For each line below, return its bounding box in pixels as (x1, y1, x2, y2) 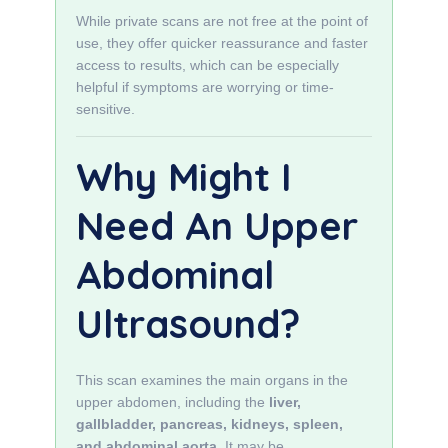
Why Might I (76, 153, 291, 201)
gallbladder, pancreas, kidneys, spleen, (76, 416, 343, 432)
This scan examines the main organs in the (76, 372, 348, 388)
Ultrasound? (76, 300, 300, 348)
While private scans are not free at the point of (76, 13, 368, 29)
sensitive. (76, 101, 135, 117)
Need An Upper (76, 202, 358, 250)
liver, (269, 394, 301, 410)
